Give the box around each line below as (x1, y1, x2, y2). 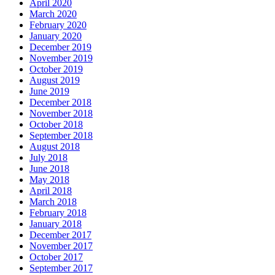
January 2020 (29, 30, 82, 41)
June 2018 (29, 163, 69, 174)
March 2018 (29, 196, 77, 207)
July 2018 (29, 152, 68, 163)
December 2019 (29, 41, 91, 52)
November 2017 (29, 240, 93, 251)
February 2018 (29, 207, 87, 218)
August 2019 (29, 74, 80, 85)
